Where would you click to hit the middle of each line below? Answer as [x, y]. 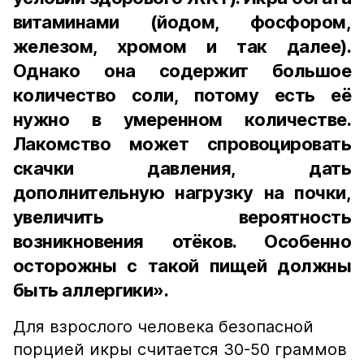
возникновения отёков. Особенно [182, 241]
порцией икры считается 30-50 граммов [180, 349]
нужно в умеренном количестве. [182, 119]
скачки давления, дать [182, 168]
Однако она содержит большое [182, 71]
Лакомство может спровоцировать [182, 144]
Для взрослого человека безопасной [163, 327]
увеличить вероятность [182, 217]
